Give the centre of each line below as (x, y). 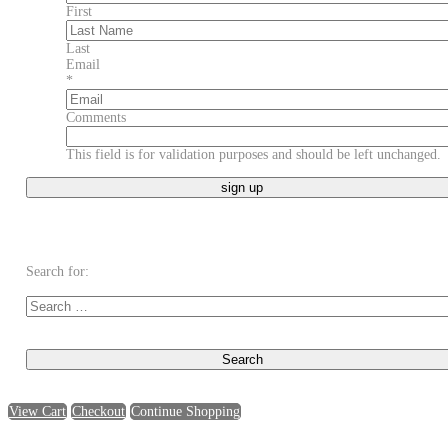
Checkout (98, 412)
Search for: (57, 272)
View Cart (37, 412)
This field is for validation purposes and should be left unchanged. (253, 155)
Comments (96, 118)
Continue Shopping (185, 412)
